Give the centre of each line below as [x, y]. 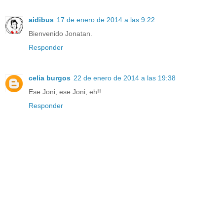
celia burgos [50, 78]
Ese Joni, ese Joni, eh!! [65, 92]
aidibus [41, 20]
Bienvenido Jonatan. [60, 34]
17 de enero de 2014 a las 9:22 [106, 20]
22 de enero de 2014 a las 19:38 [125, 78]
